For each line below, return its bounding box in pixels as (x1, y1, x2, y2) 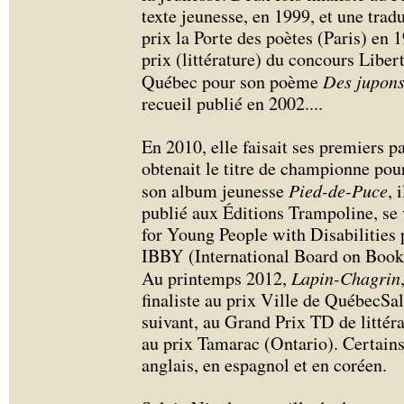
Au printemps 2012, (142, 266, 291, 290)
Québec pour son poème (142, 69, 323, 94)
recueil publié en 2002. (142, 91, 309, 115)
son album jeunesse (142, 179, 289, 203)
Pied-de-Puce (289, 179, 388, 202)
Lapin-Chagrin (291, 266, 400, 289)
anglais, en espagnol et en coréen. (142, 353, 393, 377)
